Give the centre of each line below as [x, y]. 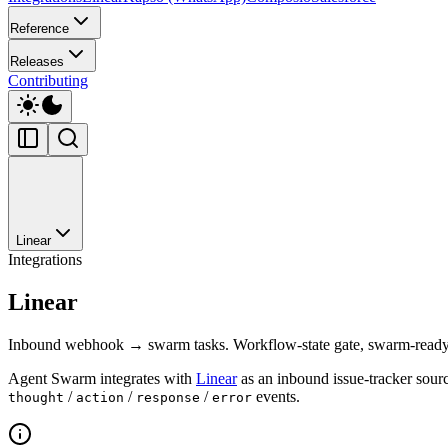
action [100, 397]
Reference [39, 28]
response [168, 397]
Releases [37, 61]
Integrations [45, 259]
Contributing [48, 80]
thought [36, 397]
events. [276, 396]
